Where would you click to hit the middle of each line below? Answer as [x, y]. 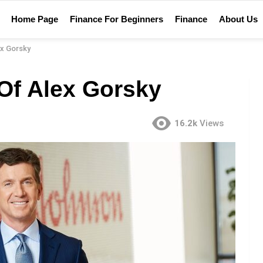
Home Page [35, 19]
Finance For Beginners [117, 19]
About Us [238, 19]
